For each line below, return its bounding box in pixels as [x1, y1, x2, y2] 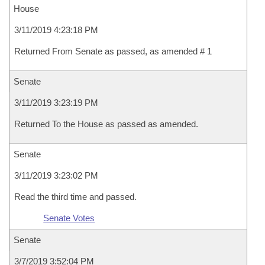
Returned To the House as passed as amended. [14, 119, 198, 129]
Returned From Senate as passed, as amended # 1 [14, 46, 212, 56]
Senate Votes [43, 213, 95, 223]
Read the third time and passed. [14, 192, 137, 202]
